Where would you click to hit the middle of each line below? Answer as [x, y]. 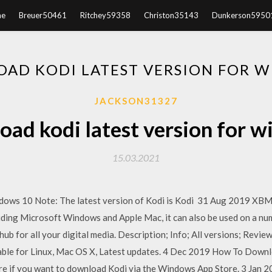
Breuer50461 [42, 15]
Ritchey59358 [105, 15]
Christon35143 [171, 15]
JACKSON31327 [136, 101]
